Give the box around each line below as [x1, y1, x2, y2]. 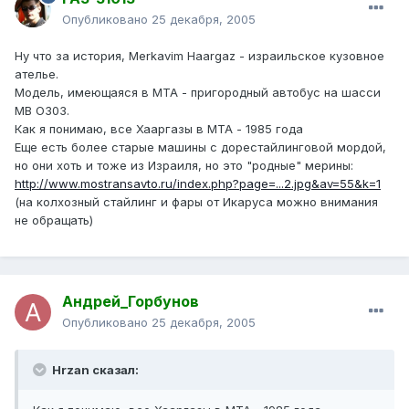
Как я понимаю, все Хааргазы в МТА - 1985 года [15, 121, 303, 137]
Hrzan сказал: [49, 362, 139, 378]
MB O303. [15, 103, 69, 119]
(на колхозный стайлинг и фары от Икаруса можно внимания [15, 194, 378, 210]
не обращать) [15, 213, 93, 228]
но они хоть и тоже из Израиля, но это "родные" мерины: [15, 158, 353, 173]
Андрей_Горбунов [62, 292, 199, 311]
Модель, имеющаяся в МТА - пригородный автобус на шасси [15, 85, 381, 100]
